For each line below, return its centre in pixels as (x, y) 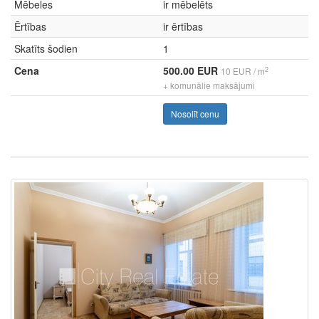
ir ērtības (183, 26)
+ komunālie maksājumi (209, 85)
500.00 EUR (192, 70)
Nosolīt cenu (195, 114)
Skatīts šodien (46, 48)
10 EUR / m (243, 71)
